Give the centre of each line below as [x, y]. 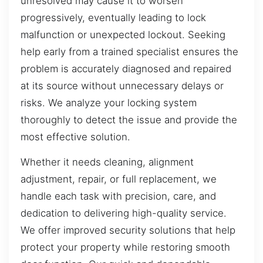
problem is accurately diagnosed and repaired [126, 69]
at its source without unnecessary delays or [122, 86]
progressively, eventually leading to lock [113, 18]
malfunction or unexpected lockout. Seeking [123, 35]
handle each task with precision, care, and [118, 196]
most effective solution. [75, 137]
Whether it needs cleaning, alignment [107, 162]
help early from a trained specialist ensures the [129, 52]
